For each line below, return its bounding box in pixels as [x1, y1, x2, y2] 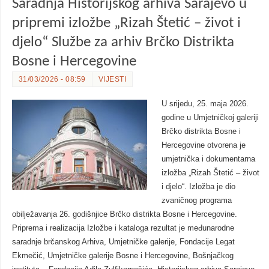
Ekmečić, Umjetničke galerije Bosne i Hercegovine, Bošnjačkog [11, 251, 234, 260]
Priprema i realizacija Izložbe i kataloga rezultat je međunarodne [11, 223, 234, 232]
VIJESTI [98, 74, 127, 83]
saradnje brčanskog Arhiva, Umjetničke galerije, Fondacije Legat [11, 237, 235, 246]
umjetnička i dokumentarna [161, 154, 255, 163]
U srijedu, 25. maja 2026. [161, 99, 249, 108]
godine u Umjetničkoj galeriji [161, 113, 259, 122]
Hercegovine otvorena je [161, 141, 246, 150]
